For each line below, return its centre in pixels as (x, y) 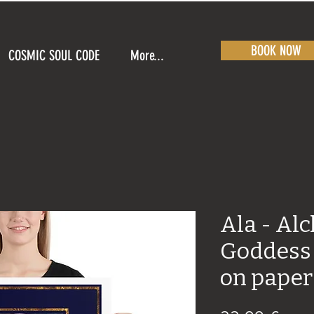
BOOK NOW (276, 50)
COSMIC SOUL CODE (54, 55)
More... (147, 55)
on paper (266, 278)
